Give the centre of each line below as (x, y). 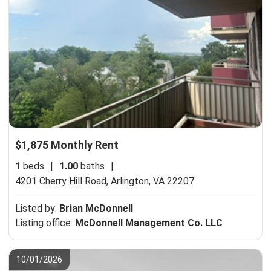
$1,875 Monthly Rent (67, 145)
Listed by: (37, 208)
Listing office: (45, 223)
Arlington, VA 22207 (152, 181)
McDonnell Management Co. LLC (149, 223)
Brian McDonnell (96, 208)
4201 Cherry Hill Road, (63, 181)
